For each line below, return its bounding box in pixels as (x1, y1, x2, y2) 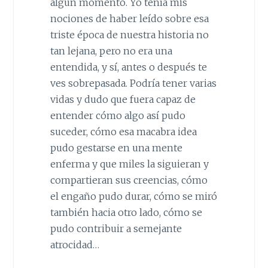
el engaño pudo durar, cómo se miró (50, 190, 217, 202)
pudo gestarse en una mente (50, 141, 182, 154)
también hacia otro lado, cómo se (50, 206, 202, 218)
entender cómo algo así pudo (50, 109, 185, 121)
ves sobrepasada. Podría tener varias (50, 77, 217, 89)
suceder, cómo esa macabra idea (50, 125, 197, 138)
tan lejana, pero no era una (50, 44, 172, 57)
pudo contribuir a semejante (50, 222, 182, 234)
